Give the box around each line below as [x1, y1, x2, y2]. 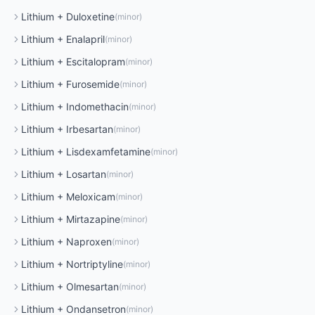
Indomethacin [66, 101, 129, 112]
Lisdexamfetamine [66, 146, 150, 157]
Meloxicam [66, 191, 115, 202]
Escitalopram [66, 56, 125, 67]
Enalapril [66, 33, 105, 45]
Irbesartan [66, 123, 113, 135]
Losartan [66, 168, 106, 180]
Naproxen [66, 236, 112, 247]
